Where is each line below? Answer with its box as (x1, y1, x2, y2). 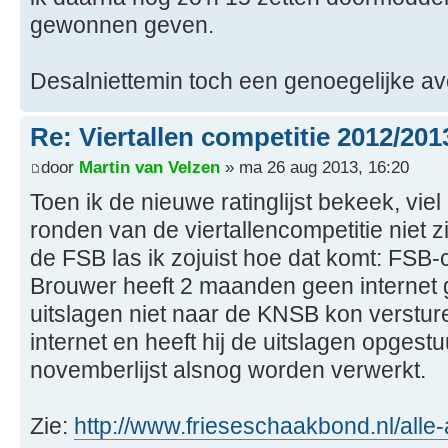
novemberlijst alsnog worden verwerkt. (30, 356, 426, 383)
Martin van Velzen (79, 156, 220, 177)
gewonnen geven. (30, 12, 214, 38)
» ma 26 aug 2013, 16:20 (220, 156, 409, 177)
